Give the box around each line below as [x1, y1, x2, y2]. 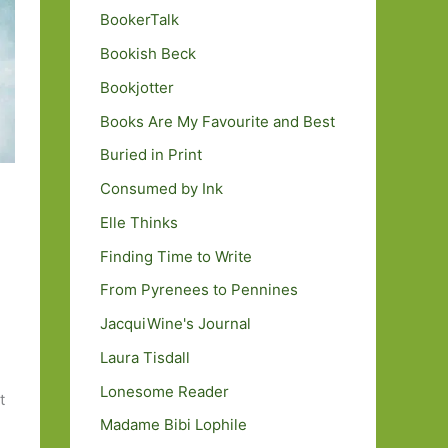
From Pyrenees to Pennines [100, 280, 298, 300]
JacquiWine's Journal [100, 314, 251, 333]
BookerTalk [100, 10, 179, 30]
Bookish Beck [100, 44, 196, 63]
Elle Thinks [100, 212, 178, 232]
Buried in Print [100, 145, 202, 165]
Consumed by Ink [100, 179, 223, 198]
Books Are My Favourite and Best [100, 111, 335, 131]
